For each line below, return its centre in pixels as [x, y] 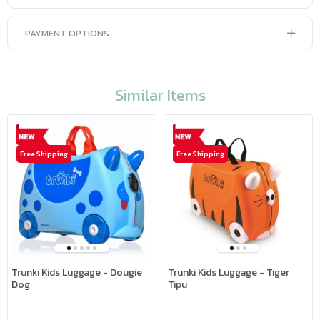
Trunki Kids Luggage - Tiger [229, 272]
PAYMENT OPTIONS [67, 33]
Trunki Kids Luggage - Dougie [77, 272]
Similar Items [160, 95]
